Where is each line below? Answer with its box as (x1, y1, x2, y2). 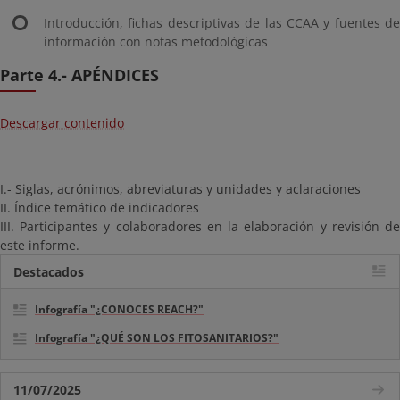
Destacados (13, 263, 84, 280)
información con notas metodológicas (44, 33, 268, 50)
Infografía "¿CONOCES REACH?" (35, 302, 204, 317)
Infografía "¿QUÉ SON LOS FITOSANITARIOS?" (35, 330, 279, 346)
